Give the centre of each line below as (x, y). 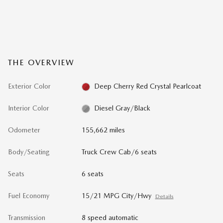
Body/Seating (29, 152)
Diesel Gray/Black (122, 108)
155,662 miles (103, 130)
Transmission (27, 218)
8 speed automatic (110, 218)
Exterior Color (29, 86)
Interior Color (29, 108)
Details (164, 196)
